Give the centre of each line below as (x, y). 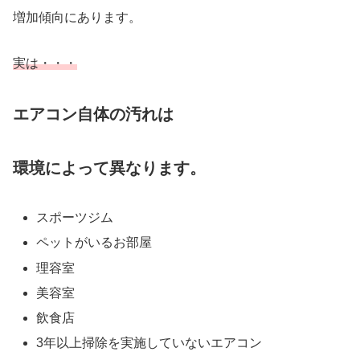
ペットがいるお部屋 (94, 243)
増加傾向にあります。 (77, 17)
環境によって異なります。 (109, 168)
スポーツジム (75, 218)
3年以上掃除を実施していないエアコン (149, 343)
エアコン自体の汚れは (93, 114)
